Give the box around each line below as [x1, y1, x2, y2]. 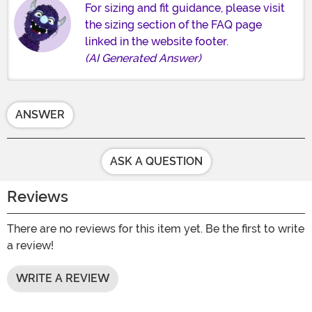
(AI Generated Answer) [85, 52, 201, 65]
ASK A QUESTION [109, 155, 203, 169]
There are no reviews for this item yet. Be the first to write [7, 222, 304, 236]
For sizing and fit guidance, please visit [85, 1, 285, 15]
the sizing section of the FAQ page [85, 18, 262, 32]
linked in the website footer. [85, 35, 228, 49]
